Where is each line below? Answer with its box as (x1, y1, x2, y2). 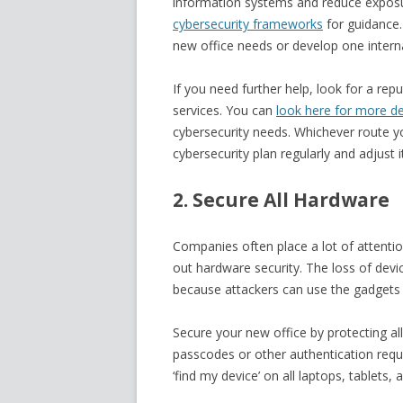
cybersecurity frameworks (173, 15, 323, 32)
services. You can (173, 102, 276, 119)
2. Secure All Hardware (173, 187, 390, 212)
